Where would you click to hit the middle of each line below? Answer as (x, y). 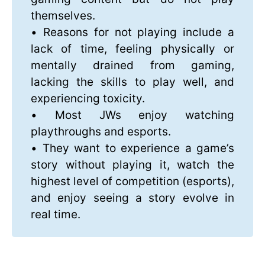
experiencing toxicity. (88, 98)
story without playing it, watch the (132, 164)
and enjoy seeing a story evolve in (132, 198)
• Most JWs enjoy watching (132, 115)
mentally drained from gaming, (132, 65)
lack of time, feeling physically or (132, 49)
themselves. (63, 15)
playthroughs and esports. (101, 131)
